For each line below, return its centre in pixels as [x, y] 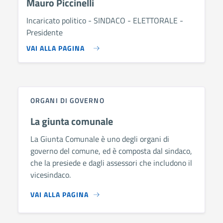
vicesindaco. [51, 174]
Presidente [45, 32]
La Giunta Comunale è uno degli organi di [100, 139]
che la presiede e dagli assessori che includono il [111, 163]
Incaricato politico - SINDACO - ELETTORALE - [105, 20]
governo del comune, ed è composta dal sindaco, [111, 151]
